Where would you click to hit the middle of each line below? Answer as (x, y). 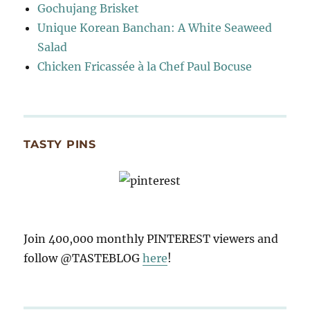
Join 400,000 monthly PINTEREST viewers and (151, 238)
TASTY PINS (60, 144)
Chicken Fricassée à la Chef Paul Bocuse (145, 66)
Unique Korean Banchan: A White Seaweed (155, 27)
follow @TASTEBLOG (83, 258)
